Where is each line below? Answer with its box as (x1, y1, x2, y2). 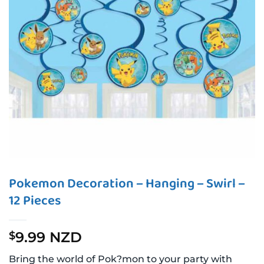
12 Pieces (9, 190, 61, 212)
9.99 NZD (15, 229, 82, 246)
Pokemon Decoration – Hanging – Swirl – (9, 173, 245, 194)
